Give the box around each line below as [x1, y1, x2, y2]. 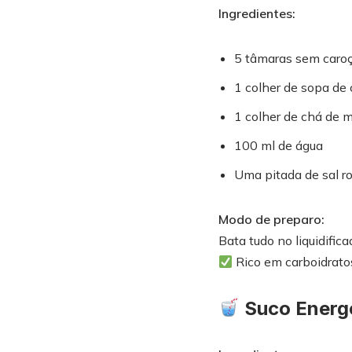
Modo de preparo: [218, 211, 324, 227]
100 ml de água [233, 137, 323, 153]
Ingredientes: [218, 5, 295, 21]
